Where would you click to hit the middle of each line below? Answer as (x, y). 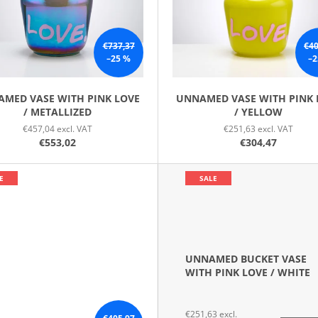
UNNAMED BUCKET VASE (246, 259)
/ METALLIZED (57, 111)
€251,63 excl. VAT (259, 128)
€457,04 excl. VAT (57, 128)
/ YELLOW (259, 111)
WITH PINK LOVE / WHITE (248, 273)
